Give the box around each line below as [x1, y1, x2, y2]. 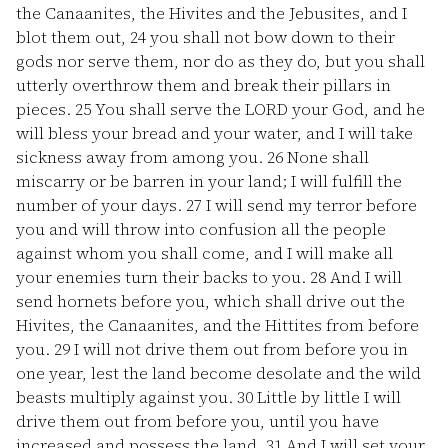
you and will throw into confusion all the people [16, 218, 386, 240]
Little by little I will [253, 386, 401, 408]
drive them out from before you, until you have [16, 410, 379, 432]
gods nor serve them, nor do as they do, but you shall [16, 50, 425, 72]
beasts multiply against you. [16, 386, 237, 408]
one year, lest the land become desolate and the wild [16, 362, 421, 384]
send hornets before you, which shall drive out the [16, 290, 405, 312]
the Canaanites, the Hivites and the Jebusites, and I [16, 2, 407, 24]
